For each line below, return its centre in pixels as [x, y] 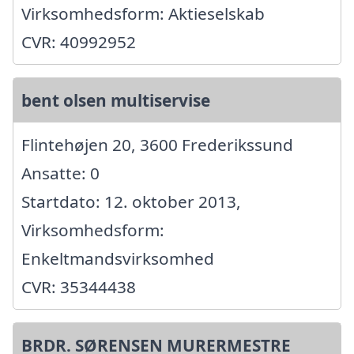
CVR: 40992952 [79, 42]
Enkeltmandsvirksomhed [118, 259]
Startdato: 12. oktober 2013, [131, 202]
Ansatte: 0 [60, 173]
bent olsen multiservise [116, 101]
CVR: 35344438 [79, 287]
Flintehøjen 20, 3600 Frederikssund [157, 145]
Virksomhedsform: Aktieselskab [143, 14]
